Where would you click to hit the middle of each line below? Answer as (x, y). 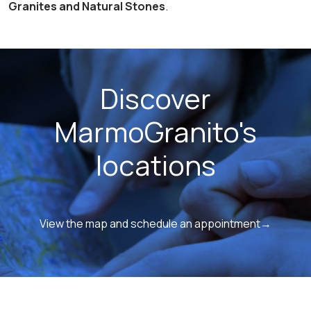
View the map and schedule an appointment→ (155, 224)
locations (155, 165)
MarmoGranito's (155, 132)
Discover (155, 98)
